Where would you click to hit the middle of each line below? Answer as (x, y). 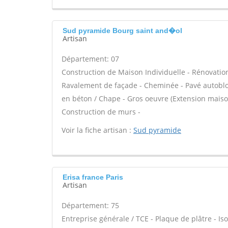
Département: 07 (90, 59)
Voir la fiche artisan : (97, 130)
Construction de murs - (101, 112)
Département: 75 (90, 205)
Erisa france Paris (93, 177)
